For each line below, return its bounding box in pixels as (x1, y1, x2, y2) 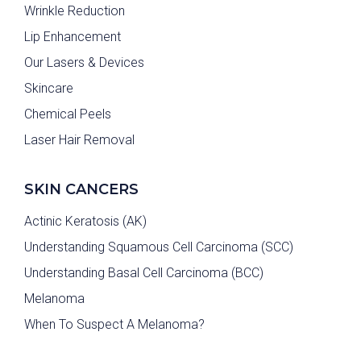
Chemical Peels (24, 106, 111, 122)
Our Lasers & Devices (24, 54, 144, 70)
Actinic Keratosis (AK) (24, 213, 147, 229)
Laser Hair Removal (24, 131, 135, 147)
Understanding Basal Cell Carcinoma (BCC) (24, 264, 263, 280)
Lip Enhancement (24, 28, 121, 44)
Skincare (24, 80, 73, 96)
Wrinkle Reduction (24, 2, 125, 19)
